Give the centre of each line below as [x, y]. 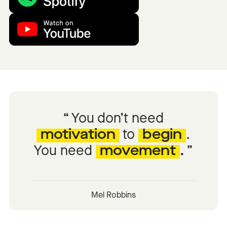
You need [65, 152]
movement [138, 152]
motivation [78, 136]
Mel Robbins [113, 195]
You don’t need [118, 120]
